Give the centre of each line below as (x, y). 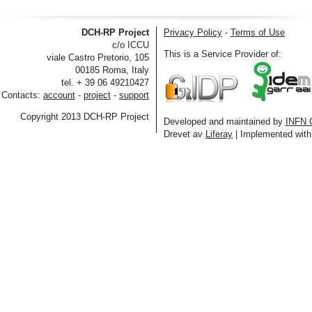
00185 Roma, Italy (112, 70)
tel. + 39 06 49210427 (105, 83)
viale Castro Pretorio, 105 (98, 57)
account (59, 95)
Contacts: (22, 95)
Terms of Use (258, 32)
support (134, 95)
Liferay (219, 134)
